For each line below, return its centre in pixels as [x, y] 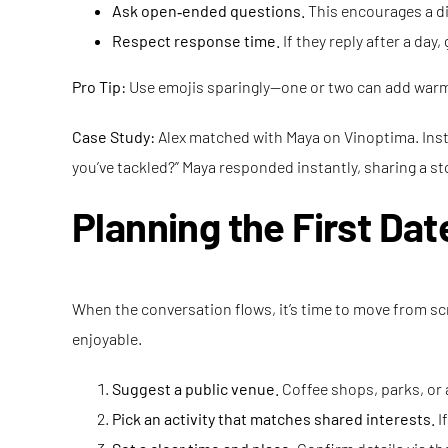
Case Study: [113, 136]
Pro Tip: [99, 86]
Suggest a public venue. [195, 388]
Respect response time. [196, 40]
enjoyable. [107, 338]
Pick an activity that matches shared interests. [273, 418]
